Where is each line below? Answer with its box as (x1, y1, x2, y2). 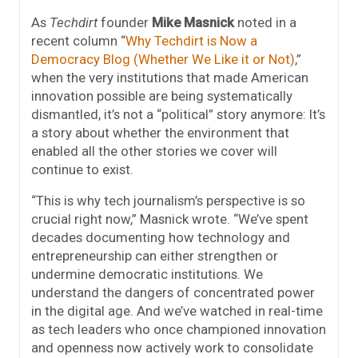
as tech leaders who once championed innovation (31, 321, 326, 338)
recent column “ (31, 33, 125, 50)
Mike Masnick (152, 14, 234, 31)
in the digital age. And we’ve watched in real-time (31, 303, 323, 320)
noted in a (234, 14, 296, 31)
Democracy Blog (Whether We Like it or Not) (31, 51, 295, 68)
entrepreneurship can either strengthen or (31, 248, 278, 265)
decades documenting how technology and (31, 229, 290, 246)
